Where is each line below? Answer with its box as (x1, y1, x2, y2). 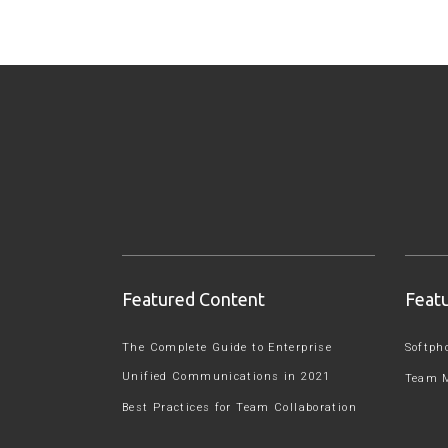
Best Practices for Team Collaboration (122, 401, 357, 414)
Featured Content (122, 289, 265, 309)
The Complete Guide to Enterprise (122, 341, 332, 354)
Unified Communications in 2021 (122, 370, 331, 383)
